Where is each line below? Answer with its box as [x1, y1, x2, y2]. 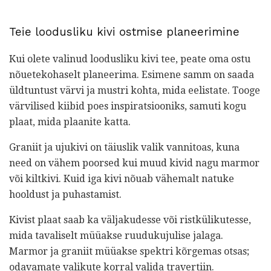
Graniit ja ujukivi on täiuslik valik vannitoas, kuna [9, 141, 240, 153]
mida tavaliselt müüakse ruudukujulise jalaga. [9, 229, 223, 241]
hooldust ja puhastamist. [9, 188, 122, 200]
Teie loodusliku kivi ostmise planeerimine [9, 25, 240, 39]
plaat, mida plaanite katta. [9, 116, 131, 128]
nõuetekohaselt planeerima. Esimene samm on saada [9, 68, 254, 80]
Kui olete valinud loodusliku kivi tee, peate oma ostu [9, 53, 250, 65]
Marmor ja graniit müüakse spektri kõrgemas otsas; [9, 245, 249, 257]
